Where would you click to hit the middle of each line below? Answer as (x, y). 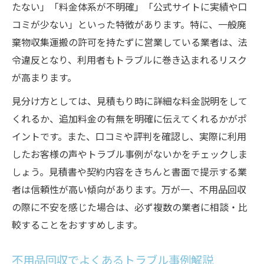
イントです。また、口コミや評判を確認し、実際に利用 (129, 138)
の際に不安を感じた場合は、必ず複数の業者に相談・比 (130, 209)
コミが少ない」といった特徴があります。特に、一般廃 (129, 26)
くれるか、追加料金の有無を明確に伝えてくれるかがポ (129, 120)
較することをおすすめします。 (77, 226)
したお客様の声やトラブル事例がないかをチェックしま (130, 156)
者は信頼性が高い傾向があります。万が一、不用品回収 (129, 191)
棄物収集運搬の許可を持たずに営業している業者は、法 (130, 44)
